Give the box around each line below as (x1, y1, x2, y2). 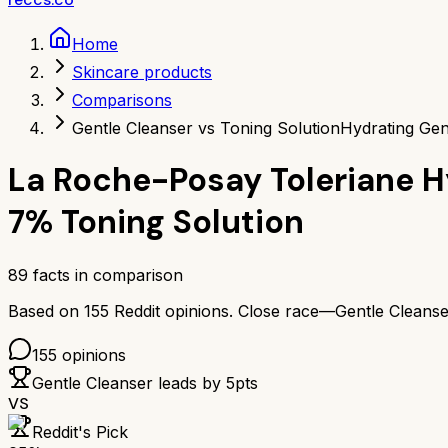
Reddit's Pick (32, 421, 128, 442)
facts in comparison (28, 264, 183, 285)
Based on (8, 300, 84, 321)
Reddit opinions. (109, 300, 233, 321)
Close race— (238, 300, 335, 321)
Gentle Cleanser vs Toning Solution (72, 118, 340, 138)
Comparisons (72, 90, 172, 110)
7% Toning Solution (8, 201, 304, 244)
